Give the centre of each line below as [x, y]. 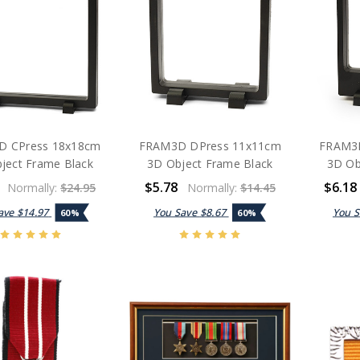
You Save [176, 211]
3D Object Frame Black [210, 163]
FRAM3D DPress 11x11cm [210, 145]
